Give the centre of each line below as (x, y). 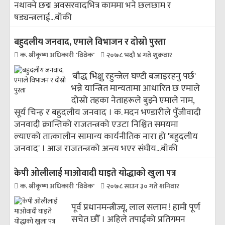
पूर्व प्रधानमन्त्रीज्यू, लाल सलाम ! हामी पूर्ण (136, 207)
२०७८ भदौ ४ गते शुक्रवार (139, 55)
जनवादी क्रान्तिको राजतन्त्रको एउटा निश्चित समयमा (96, 125)
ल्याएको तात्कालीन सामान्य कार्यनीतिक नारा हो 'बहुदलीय (106, 137)
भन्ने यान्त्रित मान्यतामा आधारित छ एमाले (136, 88)
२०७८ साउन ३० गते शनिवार (143, 186)
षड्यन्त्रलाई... (34, 18)
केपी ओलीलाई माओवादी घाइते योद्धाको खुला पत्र (95, 173)
